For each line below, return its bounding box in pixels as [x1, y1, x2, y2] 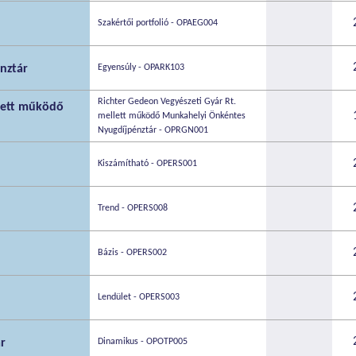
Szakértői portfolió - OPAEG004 [98, 17, 218, 28]
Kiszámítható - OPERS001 [98, 158, 197, 168]
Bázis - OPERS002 [98, 247, 167, 257]
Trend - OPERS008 [98, 203, 168, 213]
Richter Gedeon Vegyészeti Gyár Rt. [98, 96, 236, 106]
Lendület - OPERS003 [98, 292, 180, 302]
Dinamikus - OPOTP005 [98, 336, 188, 346]
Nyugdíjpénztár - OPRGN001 [98, 125, 208, 135]
